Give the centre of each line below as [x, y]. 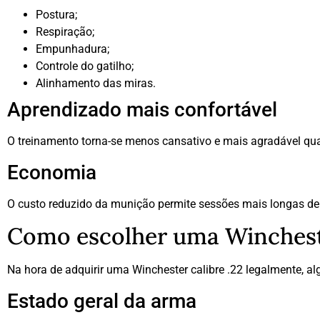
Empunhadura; [72, 49]
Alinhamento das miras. [96, 84]
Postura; [56, 15]
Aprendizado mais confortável [142, 110]
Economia [52, 172]
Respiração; [65, 32]
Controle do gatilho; [85, 66]
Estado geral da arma [102, 301]
